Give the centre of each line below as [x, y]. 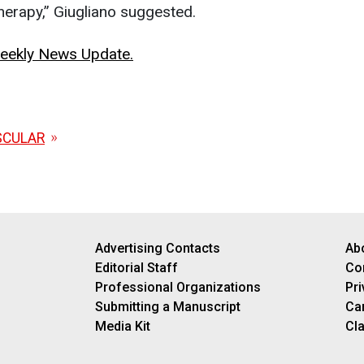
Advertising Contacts [157, 248]
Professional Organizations [178, 287]
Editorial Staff [136, 267]
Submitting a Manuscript [167, 306]
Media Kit [122, 326]
